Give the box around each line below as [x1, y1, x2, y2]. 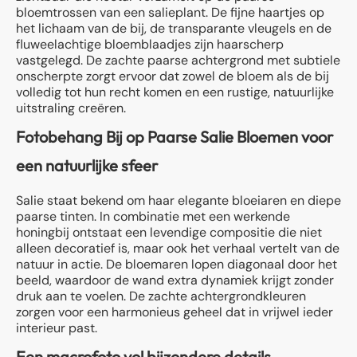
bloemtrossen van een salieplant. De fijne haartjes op [16, 3, 324, 21]
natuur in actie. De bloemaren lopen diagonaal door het [16, 255, 337, 273]
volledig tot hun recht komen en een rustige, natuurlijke [16, 83, 334, 100]
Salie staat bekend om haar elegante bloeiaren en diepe [16, 191, 341, 209]
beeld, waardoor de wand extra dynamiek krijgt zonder [16, 271, 334, 288]
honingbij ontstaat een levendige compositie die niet [16, 223, 322, 241]
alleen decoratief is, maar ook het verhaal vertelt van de [16, 239, 339, 257]
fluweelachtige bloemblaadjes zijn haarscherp [16, 35, 284, 53]
